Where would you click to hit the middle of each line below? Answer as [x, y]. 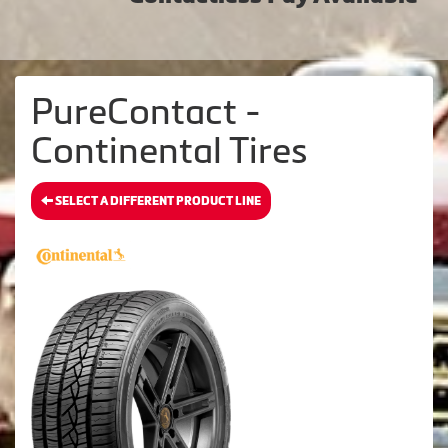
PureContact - [146, 111]
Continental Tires [169, 150]
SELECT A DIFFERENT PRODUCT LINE [157, 201]
